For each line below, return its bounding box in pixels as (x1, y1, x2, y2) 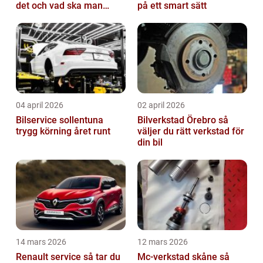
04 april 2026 (16, 100, 63, 110)
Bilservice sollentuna (16, 114, 103, 126)
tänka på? (16, 11, 57, 23)
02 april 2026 (137, 100, 185, 110)
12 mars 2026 (137, 237, 188, 247)
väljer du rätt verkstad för (137, 126, 244, 137)
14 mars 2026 (16, 237, 66, 247)
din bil (137, 137, 163, 149)
